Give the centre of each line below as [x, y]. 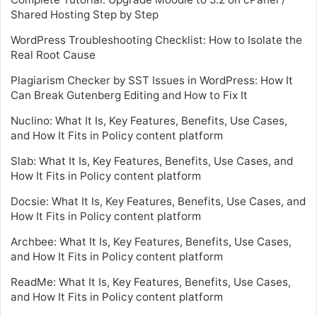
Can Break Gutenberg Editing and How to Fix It [129, 95]
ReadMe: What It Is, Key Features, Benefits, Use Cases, [151, 282]
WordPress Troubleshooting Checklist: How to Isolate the [156, 40]
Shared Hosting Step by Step [85, 14]
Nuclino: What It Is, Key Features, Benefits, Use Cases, [149, 120]
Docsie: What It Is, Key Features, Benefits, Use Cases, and [158, 201]
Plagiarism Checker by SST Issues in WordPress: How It [152, 80]
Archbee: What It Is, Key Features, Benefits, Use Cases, [151, 241]
